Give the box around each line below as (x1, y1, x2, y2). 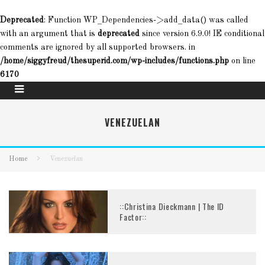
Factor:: (119, 211, 147, 223)
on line (229, 57, 256, 65)
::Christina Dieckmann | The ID (119, 200, 225, 212)
